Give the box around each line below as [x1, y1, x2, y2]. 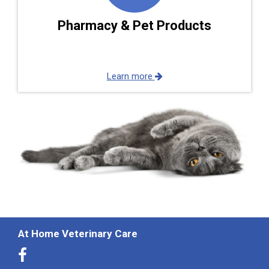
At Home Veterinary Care [18, 227, 138, 240]
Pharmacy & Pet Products [58, 18, 211, 33]
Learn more [106, 71, 155, 82]
